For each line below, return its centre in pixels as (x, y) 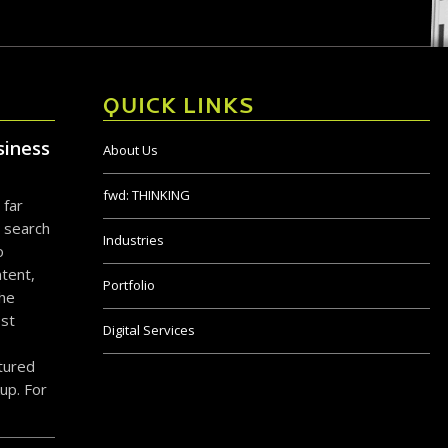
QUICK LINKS (178, 108)
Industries (133, 240)
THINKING (159, 195)
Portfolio (128, 285)
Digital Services (148, 330)
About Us (130, 150)
